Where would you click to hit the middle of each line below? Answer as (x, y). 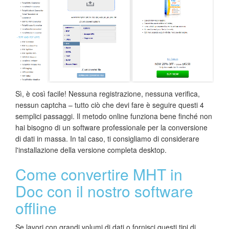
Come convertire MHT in (99, 174)
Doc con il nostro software (104, 191)
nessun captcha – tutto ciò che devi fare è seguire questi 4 (110, 105)
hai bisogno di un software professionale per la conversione (111, 128)
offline (36, 208)
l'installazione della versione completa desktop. (91, 150)
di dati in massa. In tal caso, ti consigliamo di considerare (107, 139)
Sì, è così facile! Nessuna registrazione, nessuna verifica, (108, 94)
